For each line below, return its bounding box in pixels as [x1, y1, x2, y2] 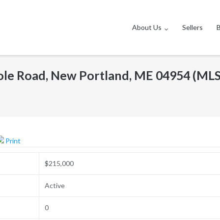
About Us [132, 23, 162, 31]
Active [44, 181, 65, 190]
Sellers [182, 23, 203, 31]
